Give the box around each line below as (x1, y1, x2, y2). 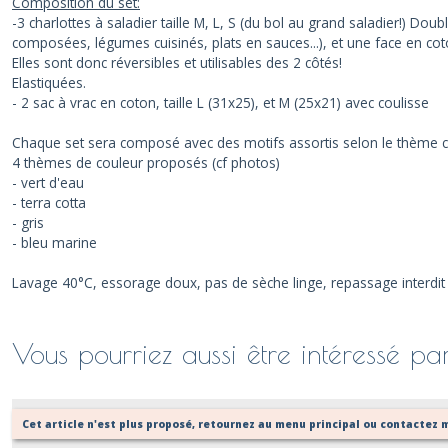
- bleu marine (12, 233, 97, 252)
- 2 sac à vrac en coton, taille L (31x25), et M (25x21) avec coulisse (12, 93, 429, 112)
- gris (12, 213, 44, 232)
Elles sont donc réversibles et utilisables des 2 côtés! (12, 53, 342, 72)
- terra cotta (12, 193, 86, 212)
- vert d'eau (12, 173, 84, 192)
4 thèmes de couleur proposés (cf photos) (12, 153, 280, 172)
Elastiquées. (12, 73, 86, 92)
